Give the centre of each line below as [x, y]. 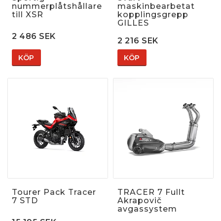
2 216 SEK [138, 40]
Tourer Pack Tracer [54, 192]
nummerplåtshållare [57, 6]
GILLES [133, 23]
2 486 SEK [34, 36]
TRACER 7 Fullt [151, 192]
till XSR [28, 14]
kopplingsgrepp [153, 14]
